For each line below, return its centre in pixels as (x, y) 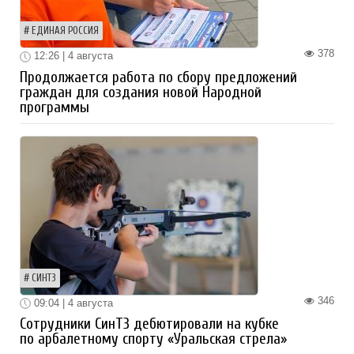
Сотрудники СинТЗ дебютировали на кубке (149, 324)
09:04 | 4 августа (72, 303)
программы (55, 107)
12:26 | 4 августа (72, 56)
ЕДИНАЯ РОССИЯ (65, 31)
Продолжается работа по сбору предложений (158, 77)
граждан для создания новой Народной (141, 92)
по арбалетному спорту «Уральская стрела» (153, 339)
